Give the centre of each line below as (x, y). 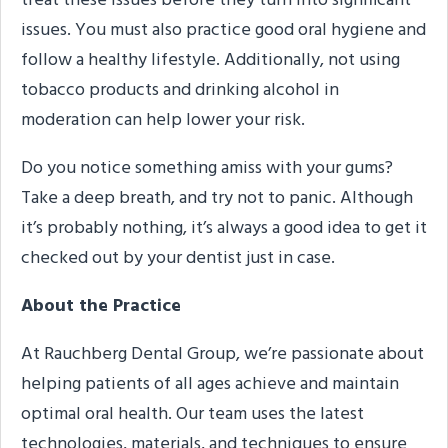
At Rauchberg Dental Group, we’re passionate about (222, 354)
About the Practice (101, 306)
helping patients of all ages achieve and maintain (210, 384)
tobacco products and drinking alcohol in (180, 90)
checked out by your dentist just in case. (178, 258)
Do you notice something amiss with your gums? (207, 168)
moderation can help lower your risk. (163, 120)
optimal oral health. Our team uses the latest (192, 414)
